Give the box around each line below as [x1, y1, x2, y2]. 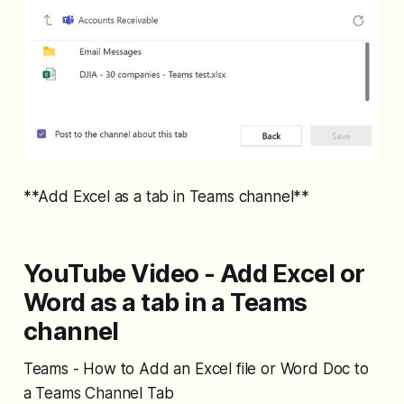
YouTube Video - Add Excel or [23, 259, 365, 289]
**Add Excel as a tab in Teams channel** [23, 188, 310, 207]
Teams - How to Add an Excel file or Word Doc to [23, 360, 369, 379]
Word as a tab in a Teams [23, 288, 308, 318]
